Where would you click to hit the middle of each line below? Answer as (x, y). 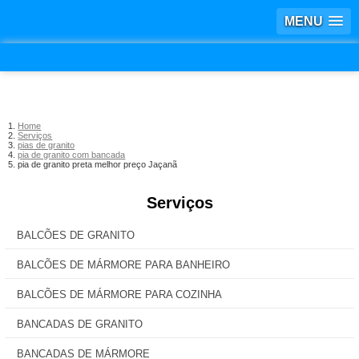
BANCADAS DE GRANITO (80, 324)
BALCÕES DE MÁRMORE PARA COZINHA (119, 294)
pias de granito (46, 145)
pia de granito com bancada (72, 155)
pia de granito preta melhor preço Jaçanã (98, 164)
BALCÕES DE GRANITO (76, 235)
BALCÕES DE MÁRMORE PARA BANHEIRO (123, 265)
